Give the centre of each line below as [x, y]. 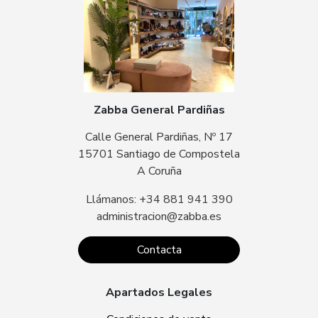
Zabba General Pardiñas [159, 110]
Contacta [159, 250]
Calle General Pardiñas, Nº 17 [159, 137]
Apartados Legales [159, 292]
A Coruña [159, 171]
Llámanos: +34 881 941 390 [159, 199]
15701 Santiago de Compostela [159, 154]
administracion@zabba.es [159, 216]
